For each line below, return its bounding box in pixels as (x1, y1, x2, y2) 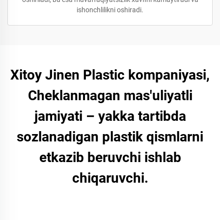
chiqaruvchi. (72, 170, 148, 186)
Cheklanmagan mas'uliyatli (27, 87, 192, 104)
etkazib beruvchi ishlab (39, 149, 181, 165)
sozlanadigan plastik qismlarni (17, 129, 203, 145)
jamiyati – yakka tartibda (34, 108, 186, 124)
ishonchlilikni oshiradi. (77, 6, 143, 14)
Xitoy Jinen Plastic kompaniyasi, (10, 67, 210, 83)
